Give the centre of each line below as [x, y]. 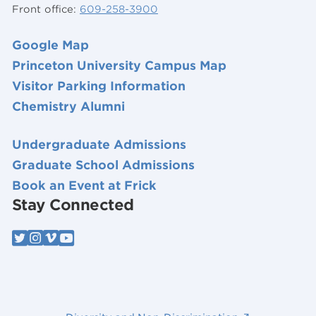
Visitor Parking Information [99, 86]
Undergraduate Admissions [99, 145]
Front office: [46, 10]
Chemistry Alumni [68, 106]
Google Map [50, 45]
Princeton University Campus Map [119, 65]
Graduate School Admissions [103, 165]
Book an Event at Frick [84, 186]
